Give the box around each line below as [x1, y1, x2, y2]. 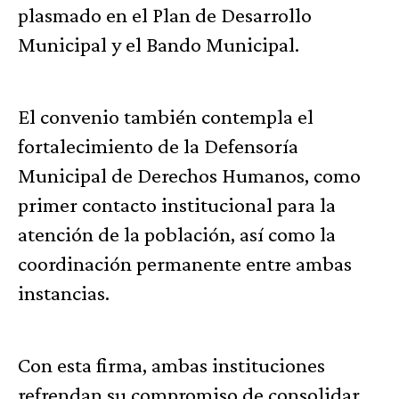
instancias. [18, 281, 110, 305]
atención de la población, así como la [18, 222, 336, 247]
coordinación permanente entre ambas [18, 251, 352, 276]
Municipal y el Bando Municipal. [18, 32, 299, 57]
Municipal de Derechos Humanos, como [18, 163, 361, 188]
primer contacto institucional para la [18, 192, 336, 217]
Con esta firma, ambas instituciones [18, 353, 325, 378]
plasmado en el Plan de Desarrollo [18, 3, 312, 28]
